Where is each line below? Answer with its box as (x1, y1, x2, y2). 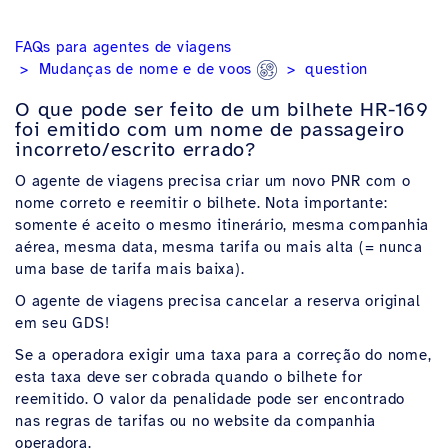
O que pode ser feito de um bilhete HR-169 (15, 97, 429, 123)
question (300, 59, 368, 78)
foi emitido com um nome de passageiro (15, 117, 405, 143)
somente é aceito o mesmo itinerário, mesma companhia (15, 216, 429, 235)
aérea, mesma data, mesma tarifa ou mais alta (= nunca (15, 238, 423, 257)
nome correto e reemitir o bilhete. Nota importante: (15, 194, 388, 213)
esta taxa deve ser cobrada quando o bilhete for (15, 368, 363, 387)
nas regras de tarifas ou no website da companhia (15, 412, 376, 431)
